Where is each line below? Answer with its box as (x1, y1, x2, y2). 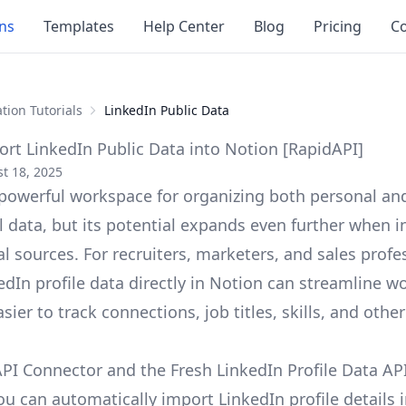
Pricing (314, 16, 362, 36)
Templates (43, 16, 115, 36)
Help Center (143, 16, 226, 36)
